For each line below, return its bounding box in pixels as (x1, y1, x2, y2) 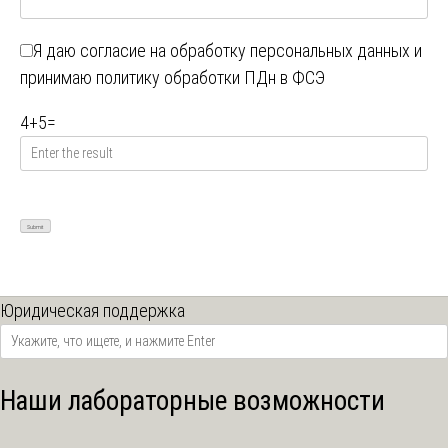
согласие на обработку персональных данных (80, 39, 410, 61)
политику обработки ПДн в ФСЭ (96, 66, 325, 88)
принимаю (20, 66, 96, 88)
